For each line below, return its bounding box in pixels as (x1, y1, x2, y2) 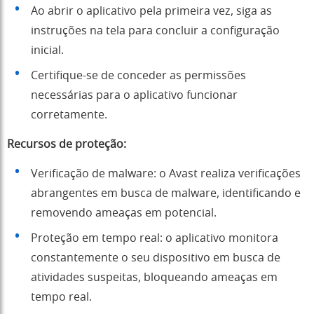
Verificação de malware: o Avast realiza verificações (31, 168, 301, 180)
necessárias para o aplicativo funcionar (31, 90, 238, 102)
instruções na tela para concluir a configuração (31, 25, 280, 37)
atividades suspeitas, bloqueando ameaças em (31, 272, 278, 284)
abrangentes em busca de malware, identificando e (31, 188, 301, 200)
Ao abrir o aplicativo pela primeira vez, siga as (31, 6, 272, 18)
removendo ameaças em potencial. (31, 207, 217, 219)
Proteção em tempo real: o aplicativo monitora (31, 233, 278, 245)
